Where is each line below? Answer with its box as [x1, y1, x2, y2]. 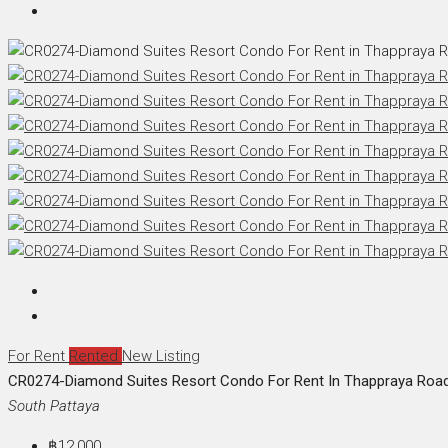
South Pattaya [8, 397, 100, 416]
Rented [69, 347, 122, 366]
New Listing [122, 347, 200, 366]
